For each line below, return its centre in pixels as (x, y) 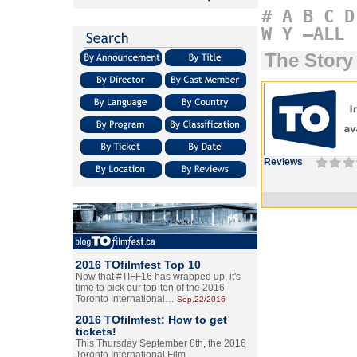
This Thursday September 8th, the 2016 (161, 343)
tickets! (96, 331)
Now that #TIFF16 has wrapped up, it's (158, 277)
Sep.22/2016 (201, 299)
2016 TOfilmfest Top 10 (138, 265)
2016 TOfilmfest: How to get (151, 320)
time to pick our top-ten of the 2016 (150, 288)
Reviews (283, 162)
